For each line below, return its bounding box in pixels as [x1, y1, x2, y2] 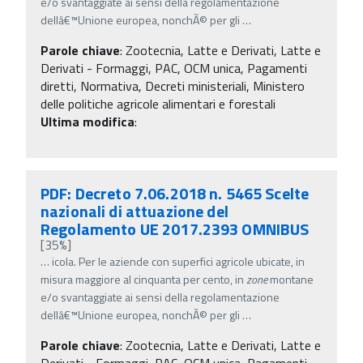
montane [267, 270, 314, 288]
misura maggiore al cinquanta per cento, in [41, 270, 246, 288]
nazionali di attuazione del [41, 198, 228, 224]
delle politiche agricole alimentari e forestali [41, 93, 275, 113]
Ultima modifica [41, 111, 135, 131]
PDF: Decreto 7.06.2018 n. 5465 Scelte [41, 180, 310, 206]
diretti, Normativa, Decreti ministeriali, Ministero [41, 75, 305, 96]
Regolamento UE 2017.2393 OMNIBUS [41, 216, 310, 241]
